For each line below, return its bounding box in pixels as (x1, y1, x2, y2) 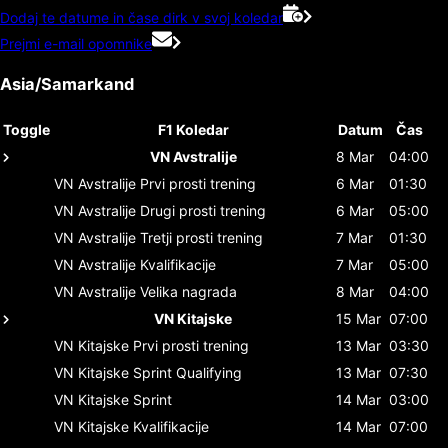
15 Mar (336, 309, 381, 327)
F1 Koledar (157, 120, 229, 138)
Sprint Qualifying (133, 363, 242, 381)
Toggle (3, 120, 50, 138)
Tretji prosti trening (140, 228, 263, 246)
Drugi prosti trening (140, 201, 266, 219)
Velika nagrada (140, 282, 237, 300)
